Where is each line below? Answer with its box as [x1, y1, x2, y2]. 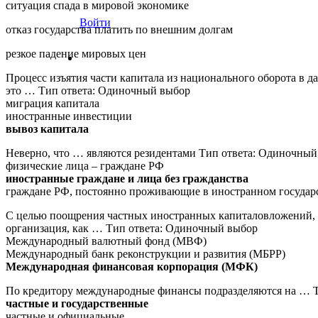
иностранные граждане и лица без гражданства [6, 172, 248, 185]
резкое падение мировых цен [6, 47, 146, 60]
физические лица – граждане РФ [6, 159, 164, 172]
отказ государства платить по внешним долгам [6, 23, 233, 35]
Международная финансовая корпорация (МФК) [6, 260, 258, 273]
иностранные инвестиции [6, 109, 132, 122]
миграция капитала [6, 97, 99, 109]
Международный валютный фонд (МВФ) [6, 234, 207, 247]
